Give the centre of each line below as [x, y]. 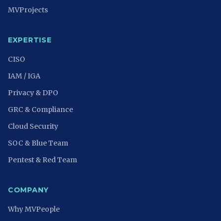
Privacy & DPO [33, 93]
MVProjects [28, 10]
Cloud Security [33, 126]
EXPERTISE [30, 40]
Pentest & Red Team [42, 160]
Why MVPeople [34, 209]
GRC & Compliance [40, 110]
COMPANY [28, 190]
